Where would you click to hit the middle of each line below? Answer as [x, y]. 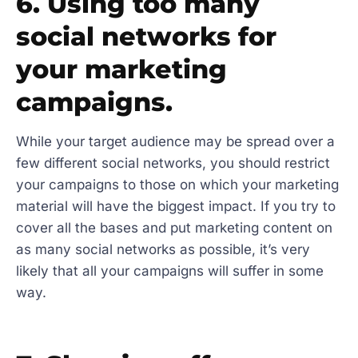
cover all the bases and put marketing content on [174, 227]
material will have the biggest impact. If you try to [176, 206]
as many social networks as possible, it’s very [163, 249]
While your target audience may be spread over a [175, 141]
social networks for [146, 36]
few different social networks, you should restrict [173, 163]
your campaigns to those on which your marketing [177, 184]
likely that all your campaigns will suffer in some [170, 270]
